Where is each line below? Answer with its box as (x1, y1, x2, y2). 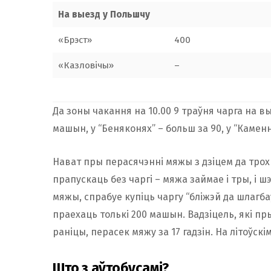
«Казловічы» (57, 59, 114, 71)
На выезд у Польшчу (57, 8, 150, 20)
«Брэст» (57, 34, 92, 45)
